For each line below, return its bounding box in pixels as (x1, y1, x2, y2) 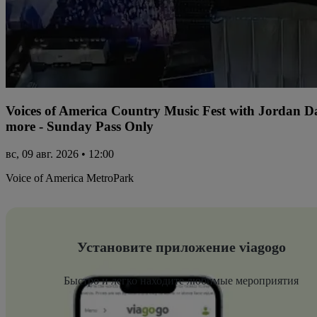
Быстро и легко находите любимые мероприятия (64, 275, 299, 287)
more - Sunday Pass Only (6, 119, 154, 134)
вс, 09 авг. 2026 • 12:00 (6, 148, 114, 161)
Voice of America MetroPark (6, 172, 134, 185)
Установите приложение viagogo (76, 239, 286, 255)
